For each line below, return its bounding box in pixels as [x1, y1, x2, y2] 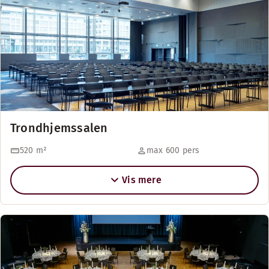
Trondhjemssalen [10, 121, 108, 135]
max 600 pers [147, 145, 200, 156]
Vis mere [122, 174, 162, 186]
